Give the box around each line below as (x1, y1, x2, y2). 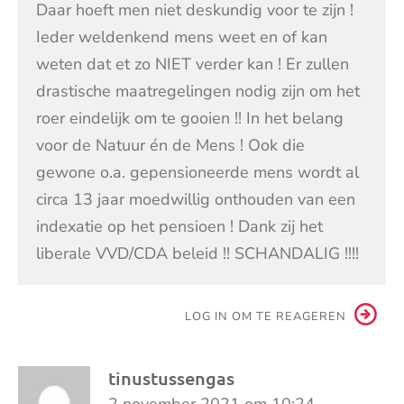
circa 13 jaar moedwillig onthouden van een (36, 188, 355, 210)
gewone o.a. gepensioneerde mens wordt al (36, 161, 359, 183)
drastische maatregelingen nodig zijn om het (36, 79, 360, 102)
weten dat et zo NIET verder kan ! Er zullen (36, 52, 349, 75)
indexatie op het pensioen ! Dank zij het (36, 215, 323, 237)
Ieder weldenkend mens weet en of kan (36, 25, 327, 48)
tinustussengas (108, 365, 234, 390)
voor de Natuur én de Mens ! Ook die (36, 133, 305, 156)
